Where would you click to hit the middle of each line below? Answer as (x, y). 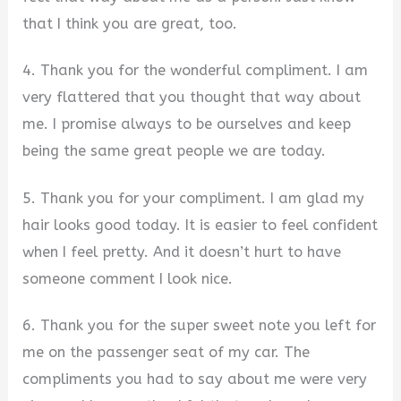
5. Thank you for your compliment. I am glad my (194, 198)
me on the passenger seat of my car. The (166, 353)
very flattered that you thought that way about (192, 98)
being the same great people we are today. (175, 151)
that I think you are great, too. (130, 23)
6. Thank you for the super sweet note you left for (200, 326)
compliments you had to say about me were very (195, 380)
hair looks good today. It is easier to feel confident (200, 225)
